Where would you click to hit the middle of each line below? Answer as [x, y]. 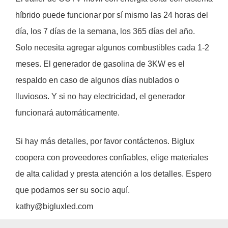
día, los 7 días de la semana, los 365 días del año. [105, 31]
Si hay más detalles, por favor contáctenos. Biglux [105, 141]
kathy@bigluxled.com [54, 206]
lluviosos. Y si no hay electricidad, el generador [100, 96]
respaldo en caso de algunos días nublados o [97, 80]
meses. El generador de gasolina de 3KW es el [100, 64]
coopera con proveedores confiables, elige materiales [112, 157]
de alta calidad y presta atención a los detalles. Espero [113, 174]
